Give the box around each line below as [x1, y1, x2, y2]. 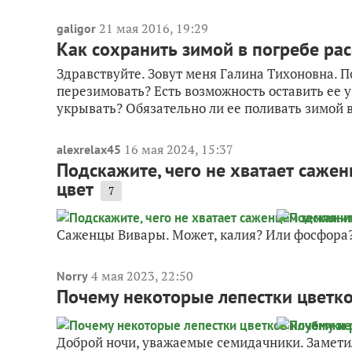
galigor [57, 20, 96, 36]
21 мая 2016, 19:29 [99, 20, 208, 37]
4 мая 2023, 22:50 [91, 267, 193, 284]
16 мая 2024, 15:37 [124, 141, 233, 158]
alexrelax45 [57, 141, 121, 157]
